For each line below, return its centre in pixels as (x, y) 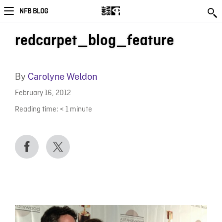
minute (81, 110)
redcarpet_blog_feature (94, 41)
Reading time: (36, 110)
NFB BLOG (34, 11)
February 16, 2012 (43, 94)
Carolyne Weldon (62, 77)
